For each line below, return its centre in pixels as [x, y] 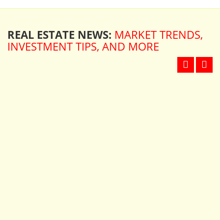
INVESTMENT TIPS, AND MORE [83, 46]
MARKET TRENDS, [159, 34]
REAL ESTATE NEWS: [61, 34]
